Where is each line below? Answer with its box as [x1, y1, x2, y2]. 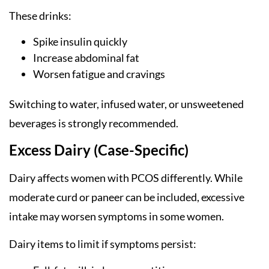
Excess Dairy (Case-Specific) [9, 141, 189, 159]
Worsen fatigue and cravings [33, 67, 165, 81]
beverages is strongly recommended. [9, 116, 178, 130]
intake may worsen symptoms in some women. [9, 209, 224, 223]
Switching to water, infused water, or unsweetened [9, 97, 244, 111]
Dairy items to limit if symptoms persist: [9, 237, 196, 251]
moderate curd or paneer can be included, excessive [9, 190, 244, 204]
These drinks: [9, 9, 71, 23]
